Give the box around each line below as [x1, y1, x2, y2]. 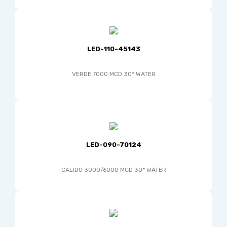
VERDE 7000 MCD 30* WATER [71, 70, 156, 78]
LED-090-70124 [86, 141, 141, 148]
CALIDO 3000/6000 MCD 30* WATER [61, 166, 166, 173]
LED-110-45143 [87, 45, 140, 53]
